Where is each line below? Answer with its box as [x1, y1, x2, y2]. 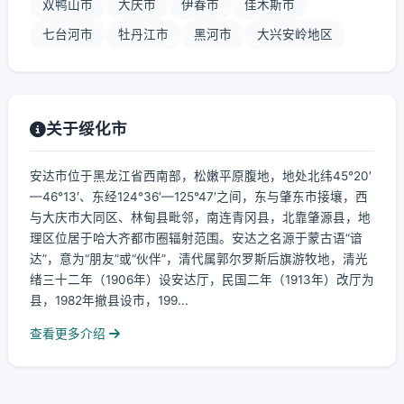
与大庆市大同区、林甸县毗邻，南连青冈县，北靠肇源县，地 [30, 210, 371, 225]
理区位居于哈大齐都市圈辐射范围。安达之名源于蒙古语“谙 [30, 231, 363, 245]
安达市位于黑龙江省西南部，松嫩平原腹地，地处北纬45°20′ [30, 169, 372, 183]
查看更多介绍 [30, 326, 109, 341]
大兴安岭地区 [257, 27, 333, 41]
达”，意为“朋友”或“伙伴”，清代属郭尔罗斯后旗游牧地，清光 [30, 252, 368, 266]
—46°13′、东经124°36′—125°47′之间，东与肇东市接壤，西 [30, 189, 368, 204]
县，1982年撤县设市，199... [30, 293, 188, 308]
